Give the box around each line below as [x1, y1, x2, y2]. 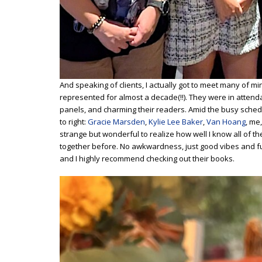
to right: [60, 116, 88, 127]
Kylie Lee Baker [149, 116, 203, 127]
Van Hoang [206, 116, 246, 127]
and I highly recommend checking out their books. [60, 153, 235, 164]
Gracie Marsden [88, 116, 145, 127]
